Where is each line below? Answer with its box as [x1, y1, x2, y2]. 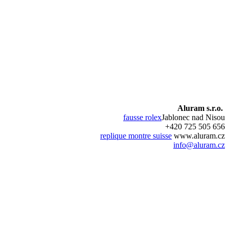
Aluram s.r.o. [177, 103, 223, 112]
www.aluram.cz [172, 131, 225, 140]
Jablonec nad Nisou [162, 112, 225, 122]
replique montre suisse [100, 131, 172, 140]
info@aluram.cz [173, 140, 225, 149]
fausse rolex [123, 112, 162, 122]
